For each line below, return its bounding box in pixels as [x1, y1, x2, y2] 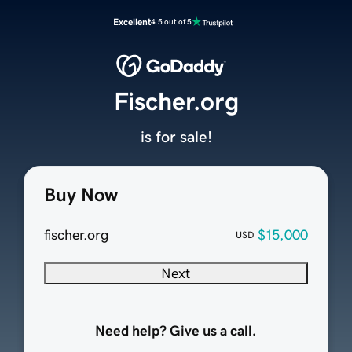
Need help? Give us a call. [95, 324, 257, 339]
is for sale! [140, 129, 212, 145]
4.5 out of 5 [151, 17, 192, 26]
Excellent [113, 17, 151, 27]
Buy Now [43, 185, 118, 205]
